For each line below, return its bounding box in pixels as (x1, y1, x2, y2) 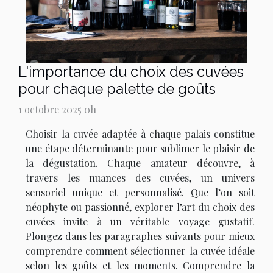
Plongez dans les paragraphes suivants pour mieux (26, 230, 255, 243)
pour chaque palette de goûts (18, 80, 216, 97)
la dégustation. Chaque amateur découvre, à (26, 157, 255, 170)
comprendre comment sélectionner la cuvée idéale (26, 244, 255, 258)
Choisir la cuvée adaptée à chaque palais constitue (26, 127, 255, 141)
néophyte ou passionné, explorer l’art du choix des (26, 200, 255, 214)
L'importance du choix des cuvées (18, 63, 244, 80)
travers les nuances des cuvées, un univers (26, 171, 255, 185)
